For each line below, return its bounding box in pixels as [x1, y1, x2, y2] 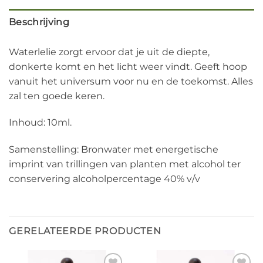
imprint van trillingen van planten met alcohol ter [9, 159, 241, 170]
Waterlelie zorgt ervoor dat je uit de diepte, [9, 46, 210, 58]
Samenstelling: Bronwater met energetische [9, 144, 218, 156]
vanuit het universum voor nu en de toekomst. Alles [9, 75, 253, 87]
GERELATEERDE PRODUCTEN [9, 225, 161, 237]
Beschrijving [9, 16, 69, 28]
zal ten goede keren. [9, 90, 104, 102]
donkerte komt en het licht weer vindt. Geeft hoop [9, 60, 247, 72]
